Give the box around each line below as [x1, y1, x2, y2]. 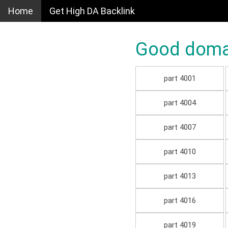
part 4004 [163, 98, 196, 108]
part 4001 [163, 74, 196, 83]
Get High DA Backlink [49, 6, 135, 16]
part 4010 [163, 147, 196, 157]
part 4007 [163, 123, 196, 132]
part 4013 [163, 172, 196, 181]
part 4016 [163, 196, 196, 206]
